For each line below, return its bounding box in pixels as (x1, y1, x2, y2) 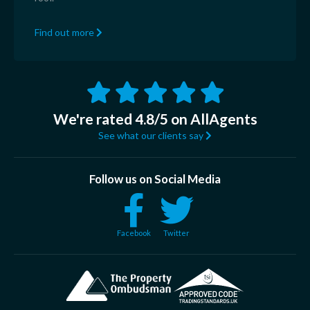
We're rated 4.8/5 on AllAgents (53, 109, 257, 127)
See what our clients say (98, 129, 206, 141)
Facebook (116, 228, 151, 237)
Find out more (35, 26, 96, 38)
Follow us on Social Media (89, 171, 221, 186)
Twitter (163, 228, 190, 237)
